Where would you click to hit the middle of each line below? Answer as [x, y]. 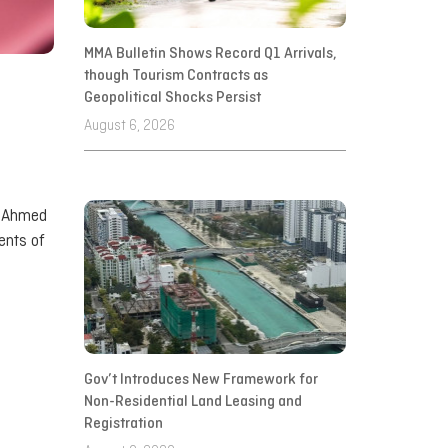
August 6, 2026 [129, 126]
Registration [123, 424]
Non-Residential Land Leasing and [192, 402]
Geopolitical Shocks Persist [172, 98]
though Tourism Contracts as [175, 76]
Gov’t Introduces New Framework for [200, 380]
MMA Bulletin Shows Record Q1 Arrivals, [210, 54]
